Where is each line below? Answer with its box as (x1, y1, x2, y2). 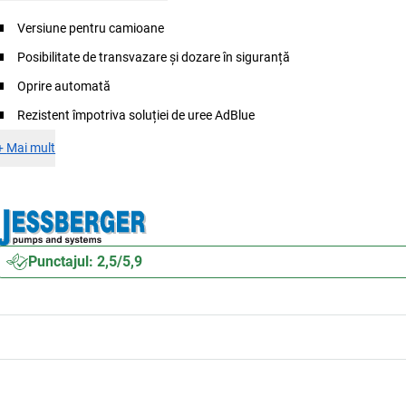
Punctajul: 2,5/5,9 (28, 253, 143, 270)
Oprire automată (17, 79, 111, 93)
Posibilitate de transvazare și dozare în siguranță (17, 50, 291, 64)
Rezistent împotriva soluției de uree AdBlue (17, 108, 256, 122)
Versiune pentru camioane (17, 21, 165, 35)
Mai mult (6, 140, 56, 155)
